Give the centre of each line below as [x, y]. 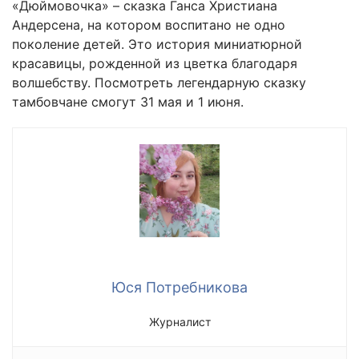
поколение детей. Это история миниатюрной [157, 44]
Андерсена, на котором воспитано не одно [149, 24]
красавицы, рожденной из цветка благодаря [155, 63]
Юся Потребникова [179, 288]
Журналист [179, 322]
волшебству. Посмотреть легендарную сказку [159, 82]
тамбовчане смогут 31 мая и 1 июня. [128, 101]
